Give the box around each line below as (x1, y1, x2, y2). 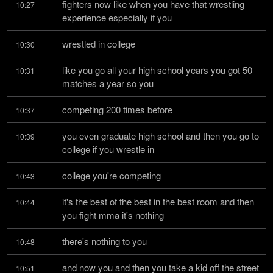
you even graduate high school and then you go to (62, 129, 259, 142)
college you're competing (62, 169, 161, 182)
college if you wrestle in (62, 143, 154, 155)
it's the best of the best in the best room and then (62, 195, 254, 208)
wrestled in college (62, 37, 135, 50)
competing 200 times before (62, 103, 172, 116)
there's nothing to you (62, 235, 147, 247)
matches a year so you (62, 77, 154, 90)
